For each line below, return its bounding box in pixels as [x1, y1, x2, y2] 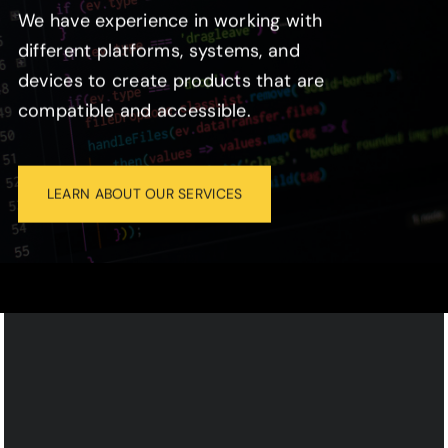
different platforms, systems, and [17, 38, 300, 63]
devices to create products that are [17, 68, 325, 93]
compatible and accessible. [17, 98, 251, 123]
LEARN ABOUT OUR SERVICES [46, 184, 243, 203]
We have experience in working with [17, 8, 323, 33]
